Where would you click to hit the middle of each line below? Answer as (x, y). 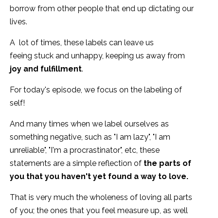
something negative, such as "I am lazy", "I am (90, 137)
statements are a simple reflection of (77, 163)
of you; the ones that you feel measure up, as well (99, 211)
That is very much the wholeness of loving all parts (101, 198)
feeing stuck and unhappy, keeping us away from (97, 56)
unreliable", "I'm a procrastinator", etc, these (85, 150)
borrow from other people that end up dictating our (102, 9)
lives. (18, 22)
